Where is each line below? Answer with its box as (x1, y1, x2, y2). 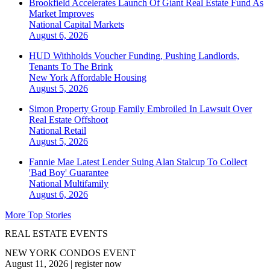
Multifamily (64, 178, 108, 189)
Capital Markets (64, 19, 124, 30)
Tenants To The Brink (29, 61, 113, 72)
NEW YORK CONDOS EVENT (5, 247, 136, 258)
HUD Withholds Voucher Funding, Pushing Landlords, (29, 51, 239, 61)
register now (75, 258, 122, 269)
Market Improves (29, 8, 94, 19)
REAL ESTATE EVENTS (5, 228, 108, 239)
